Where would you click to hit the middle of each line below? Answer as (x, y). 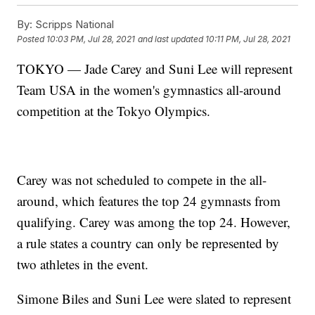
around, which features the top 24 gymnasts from (149, 200)
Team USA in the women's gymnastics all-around (149, 89)
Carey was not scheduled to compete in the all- (142, 179)
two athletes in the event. (83, 264)
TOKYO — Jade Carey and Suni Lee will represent (155, 68)
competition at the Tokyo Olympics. (114, 110)
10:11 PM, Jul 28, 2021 (248, 39)
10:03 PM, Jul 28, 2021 (91, 39)
